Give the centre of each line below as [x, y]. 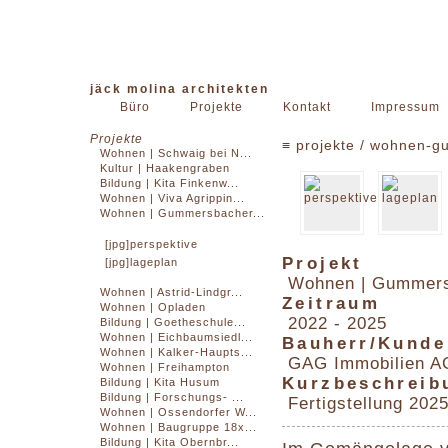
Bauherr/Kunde [364, 344]
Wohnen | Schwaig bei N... [176, 153]
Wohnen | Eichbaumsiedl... [176, 337]
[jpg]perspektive [151, 244]
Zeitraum [331, 304]
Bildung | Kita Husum [160, 382]
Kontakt [307, 106]
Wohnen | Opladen [153, 307]
